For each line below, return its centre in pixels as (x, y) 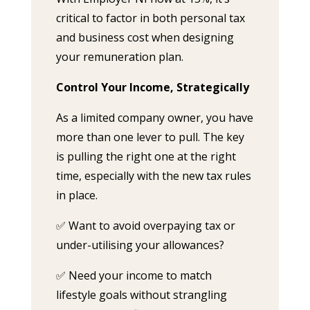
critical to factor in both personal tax (150, 18)
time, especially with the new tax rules (153, 176)
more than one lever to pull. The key (150, 137)
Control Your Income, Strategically (152, 87)
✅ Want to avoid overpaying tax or (145, 226)
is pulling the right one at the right (146, 156)
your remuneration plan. (119, 57)
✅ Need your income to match (134, 275)
